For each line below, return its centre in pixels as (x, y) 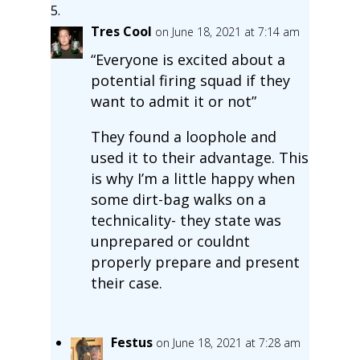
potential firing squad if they (190, 80)
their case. (126, 282)
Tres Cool (121, 31)
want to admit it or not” (173, 101)
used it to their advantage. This (199, 157)
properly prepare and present (195, 262)
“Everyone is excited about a (188, 59)
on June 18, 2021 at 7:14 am (227, 31)
